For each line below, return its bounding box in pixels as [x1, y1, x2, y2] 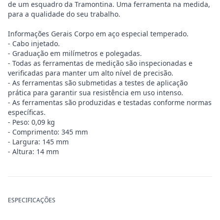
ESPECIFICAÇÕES [8, 196, 55, 204]
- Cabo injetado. [8, 39, 60, 48]
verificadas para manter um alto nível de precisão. [8, 68, 173, 78]
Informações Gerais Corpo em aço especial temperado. [8, 29, 189, 38]
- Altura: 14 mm [8, 147, 59, 156]
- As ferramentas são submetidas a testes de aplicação [8, 78, 188, 87]
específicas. [8, 108, 46, 117]
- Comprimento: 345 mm [8, 127, 88, 137]
